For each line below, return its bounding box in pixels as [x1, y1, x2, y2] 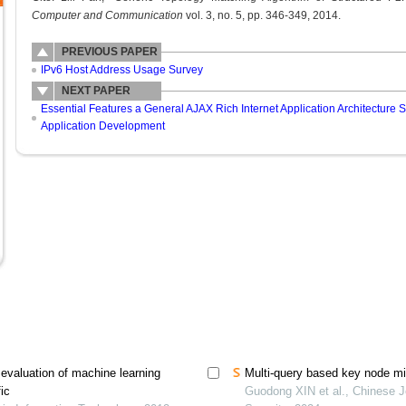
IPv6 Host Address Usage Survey [40, 63, 203, 76]
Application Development [40, 120, 165, 132]
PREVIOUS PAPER [61, 45, 158, 58]
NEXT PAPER [61, 84, 130, 97]
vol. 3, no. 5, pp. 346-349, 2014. [182, 9, 341, 22]
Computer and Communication [31, 9, 183, 22]
